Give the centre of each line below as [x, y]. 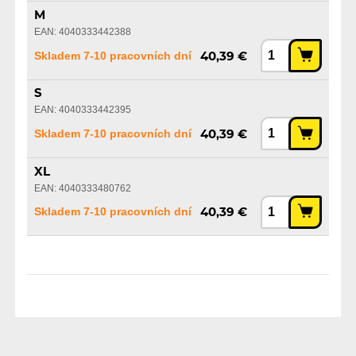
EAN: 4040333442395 [82, 110]
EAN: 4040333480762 [82, 188]
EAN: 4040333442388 [82, 32]
